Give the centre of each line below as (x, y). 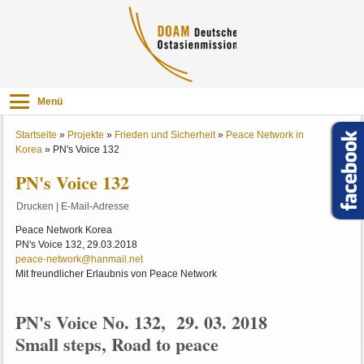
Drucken (35, 207)
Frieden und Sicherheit (165, 135)
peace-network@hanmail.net (80, 260)
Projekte (86, 135)
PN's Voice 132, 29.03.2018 (77, 245)
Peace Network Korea (64, 230)
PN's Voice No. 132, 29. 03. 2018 (145, 323)
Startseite (37, 135)
